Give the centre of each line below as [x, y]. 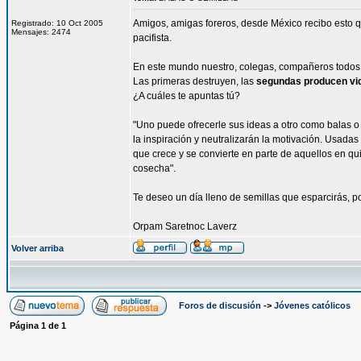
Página [25, 326]
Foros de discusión [220, 305]
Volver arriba [37, 248]
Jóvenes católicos [312, 305]
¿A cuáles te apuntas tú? [187, 96]
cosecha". [154, 168]
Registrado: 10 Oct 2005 [57, 23]
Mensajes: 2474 [41, 32]
